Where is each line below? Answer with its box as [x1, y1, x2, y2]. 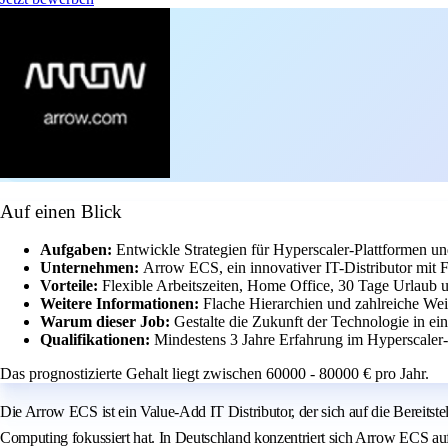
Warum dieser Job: [40, 313, 174, 331]
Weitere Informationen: [40, 295, 203, 313]
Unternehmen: [40, 259, 143, 277]
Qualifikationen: [40, 331, 154, 349]
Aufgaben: [40, 241, 116, 259]
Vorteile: [40, 277, 102, 295]
